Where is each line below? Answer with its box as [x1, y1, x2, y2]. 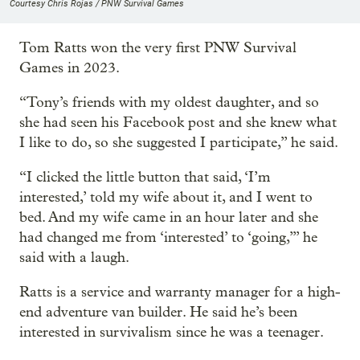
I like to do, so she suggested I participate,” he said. [19, 133, 338, 151]
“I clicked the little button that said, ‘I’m [19, 168, 271, 186]
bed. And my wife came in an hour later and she [19, 208, 318, 226]
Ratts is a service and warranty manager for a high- [19, 283, 341, 301]
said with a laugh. [19, 248, 129, 266]
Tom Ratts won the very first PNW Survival [19, 39, 297, 56]
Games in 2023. [19, 59, 120, 76]
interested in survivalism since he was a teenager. [19, 323, 324, 341]
